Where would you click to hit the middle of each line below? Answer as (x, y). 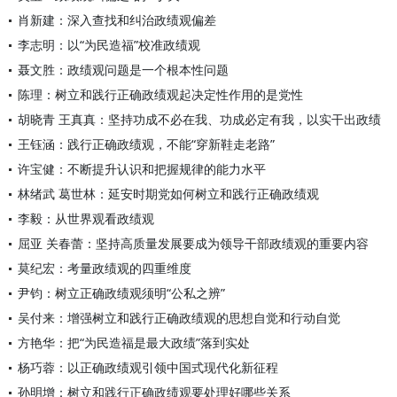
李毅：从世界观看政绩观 (86, 218)
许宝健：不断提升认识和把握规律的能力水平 (142, 169)
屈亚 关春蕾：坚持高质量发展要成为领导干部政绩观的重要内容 (193, 243)
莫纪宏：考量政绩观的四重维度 (105, 268)
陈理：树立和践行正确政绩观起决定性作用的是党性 (160, 94)
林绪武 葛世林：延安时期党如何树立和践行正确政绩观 (168, 194)
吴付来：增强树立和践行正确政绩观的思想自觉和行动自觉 (179, 318)
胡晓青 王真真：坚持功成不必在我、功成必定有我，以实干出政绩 (199, 119)
